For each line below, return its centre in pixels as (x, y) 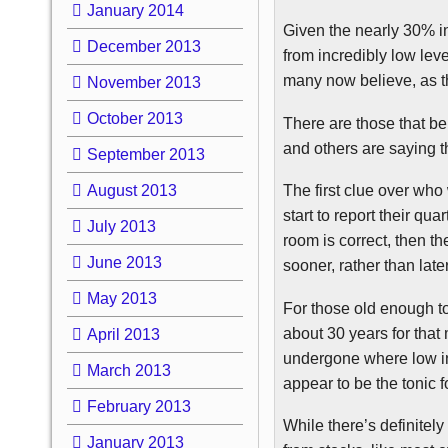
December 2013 (143, 46)
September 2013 (145, 154)
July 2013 (121, 226)
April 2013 (123, 334)
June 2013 (124, 262)
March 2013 (128, 370)
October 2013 (134, 118)
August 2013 (131, 190)
